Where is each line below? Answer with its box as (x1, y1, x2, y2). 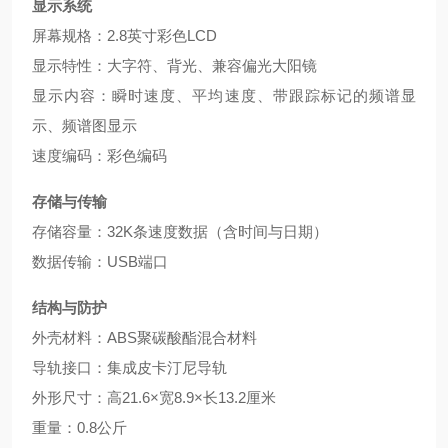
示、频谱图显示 (32, 117, 137, 134)
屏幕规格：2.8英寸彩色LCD (32, 27, 217, 44)
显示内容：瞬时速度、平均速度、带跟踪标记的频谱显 (32, 87, 416, 104)
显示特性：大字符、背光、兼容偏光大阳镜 (32, 57, 317, 74)
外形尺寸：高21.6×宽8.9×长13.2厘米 (32, 389, 276, 406)
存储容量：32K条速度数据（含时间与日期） (32, 223, 328, 240)
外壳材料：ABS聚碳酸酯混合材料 (32, 329, 257, 346)
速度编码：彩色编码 (32, 147, 167, 164)
